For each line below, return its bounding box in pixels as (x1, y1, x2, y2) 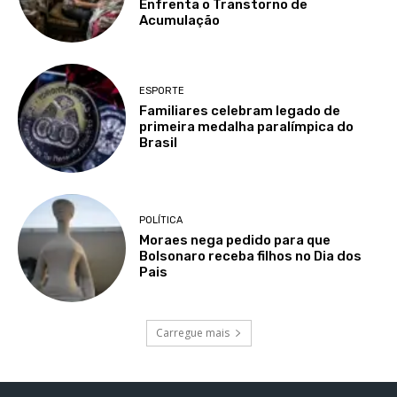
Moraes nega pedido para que (139, 232, 331, 249)
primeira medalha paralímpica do (139, 118, 354, 135)
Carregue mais (155, 324, 230, 340)
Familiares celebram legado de (139, 102, 341, 119)
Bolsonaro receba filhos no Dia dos (139, 248, 362, 265)
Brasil (139, 134, 178, 151)
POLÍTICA (139, 214, 183, 227)
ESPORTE (139, 84, 185, 97)
